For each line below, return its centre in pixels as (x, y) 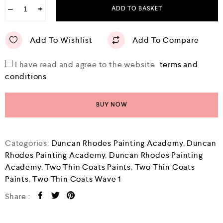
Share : (18, 197)
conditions (26, 77)
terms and (179, 65)
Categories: (28, 143)
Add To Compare (166, 40)
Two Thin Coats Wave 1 (77, 179)
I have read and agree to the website (86, 65)
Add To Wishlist (61, 40)
